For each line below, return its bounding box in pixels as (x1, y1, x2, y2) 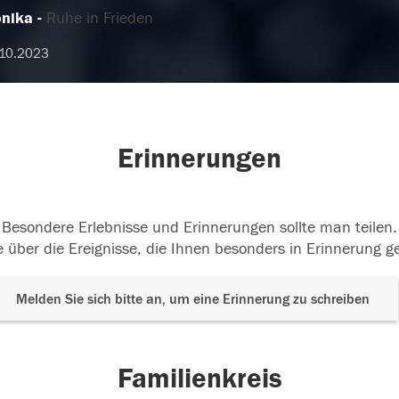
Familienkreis (117, 362, 282, 395)
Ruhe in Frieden (45, 9, 153, 28)
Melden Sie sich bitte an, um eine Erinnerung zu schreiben (16, 291, 370, 307)
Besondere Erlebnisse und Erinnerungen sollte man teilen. (2, 218, 397, 237)
